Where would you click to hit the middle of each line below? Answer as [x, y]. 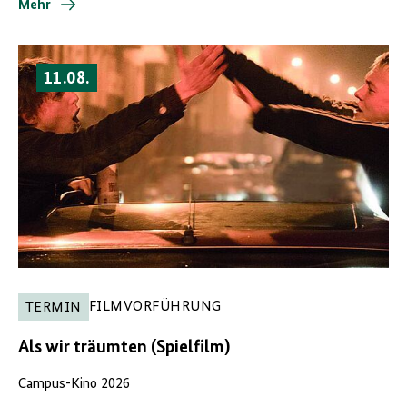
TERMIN [54, 308]
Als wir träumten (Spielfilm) [124, 347]
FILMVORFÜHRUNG [155, 308]
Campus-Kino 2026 [74, 384]
